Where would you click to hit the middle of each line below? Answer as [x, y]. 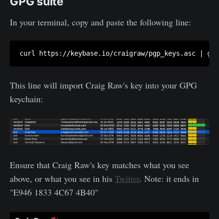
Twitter [127, 179]
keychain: [26, 99]
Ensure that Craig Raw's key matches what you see [99, 165]
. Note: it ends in [169, 179]
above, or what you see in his [62, 179]
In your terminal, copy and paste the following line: [100, 22]
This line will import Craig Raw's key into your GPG [103, 85]
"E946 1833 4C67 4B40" [54, 192]
